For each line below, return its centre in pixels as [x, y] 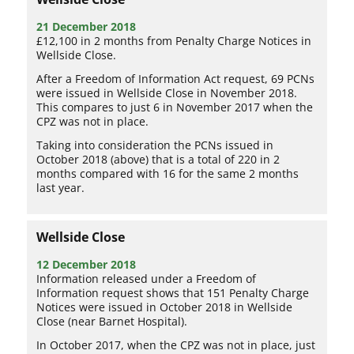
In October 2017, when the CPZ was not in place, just [176, 345]
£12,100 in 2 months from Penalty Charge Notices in [174, 40]
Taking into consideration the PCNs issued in [155, 145]
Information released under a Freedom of [147, 278]
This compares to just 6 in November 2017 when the [175, 107]
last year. [61, 187]
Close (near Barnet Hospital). [112, 321]
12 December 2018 [87, 264]
